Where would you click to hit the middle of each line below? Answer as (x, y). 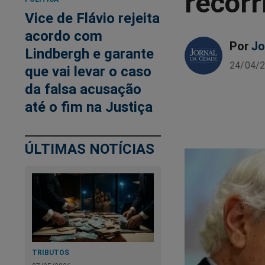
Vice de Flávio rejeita (92, 18)
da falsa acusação (83, 89)
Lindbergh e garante (89, 54)
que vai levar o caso (88, 72)
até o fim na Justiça (89, 107)
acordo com (64, 36)
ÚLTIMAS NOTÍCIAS (90, 149)
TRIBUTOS (51, 253)
